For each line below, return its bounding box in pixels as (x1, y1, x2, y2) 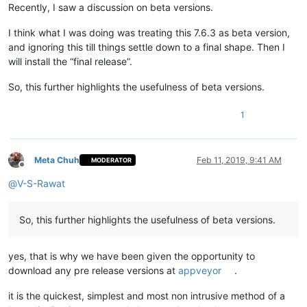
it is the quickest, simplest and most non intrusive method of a (8, 289, 285, 302)
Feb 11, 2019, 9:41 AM (197, 154, 282, 165)
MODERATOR (91, 156, 132, 164)
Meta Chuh (34, 154, 79, 165)
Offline (21, 164, 47, 175)
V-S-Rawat (17, 177, 65, 189)
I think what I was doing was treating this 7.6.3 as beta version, (8, 26, 290, 38)
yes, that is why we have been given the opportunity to (8, 249, 255, 262)
